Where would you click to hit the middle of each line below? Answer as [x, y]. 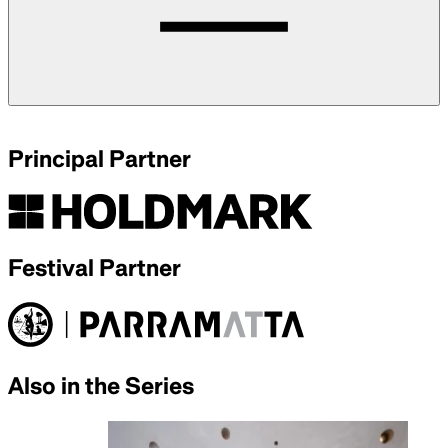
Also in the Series [101, 386]
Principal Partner [99, 158]
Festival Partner [94, 267]
